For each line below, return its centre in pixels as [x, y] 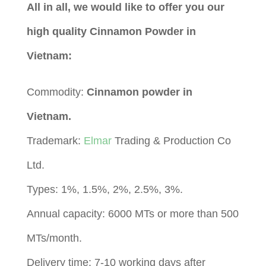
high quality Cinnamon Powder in [111, 31]
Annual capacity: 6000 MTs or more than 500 [132, 213]
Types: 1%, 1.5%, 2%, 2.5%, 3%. [104, 189]
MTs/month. [54, 238]
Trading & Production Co [171, 140]
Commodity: [56, 92]
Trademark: [55, 140]
